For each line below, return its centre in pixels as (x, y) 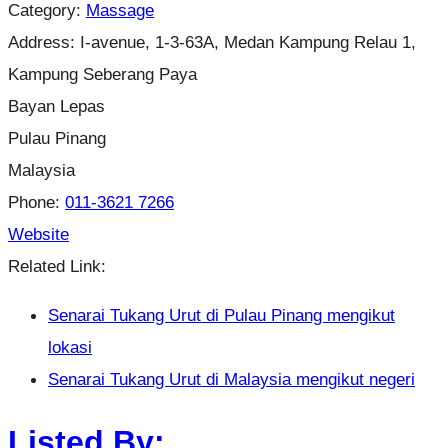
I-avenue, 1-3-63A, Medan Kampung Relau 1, (248, 41)
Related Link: (57, 265)
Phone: (36, 201)
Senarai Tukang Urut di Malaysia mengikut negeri (231, 378)
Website (38, 233)
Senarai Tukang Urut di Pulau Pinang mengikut (221, 314)
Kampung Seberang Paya (102, 73)
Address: (44, 41)
